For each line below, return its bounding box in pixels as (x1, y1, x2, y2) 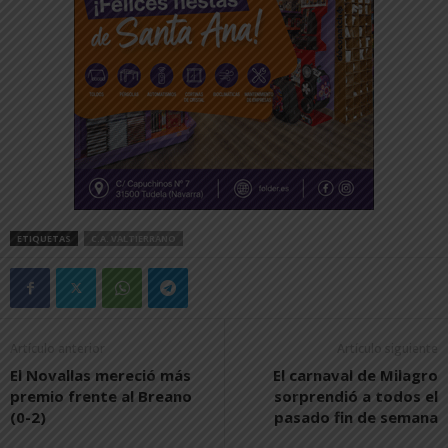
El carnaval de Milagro (273, 364, 438, 385)
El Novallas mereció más (10, 364, 191, 385)
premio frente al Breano (10, 385, 192, 406)
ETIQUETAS (17, 231, 71, 245)
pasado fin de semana (274, 406, 438, 427)
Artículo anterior (10, 339, 105, 357)
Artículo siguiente (337, 339, 438, 357)
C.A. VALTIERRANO (91, 231, 176, 245)
